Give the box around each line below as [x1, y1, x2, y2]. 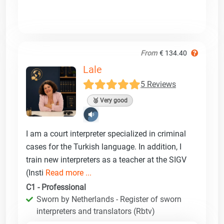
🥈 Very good [92, 96, 127, 104]
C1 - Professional [26, 182, 86, 192]
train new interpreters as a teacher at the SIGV [26, 154, 186, 164]
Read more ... [45, 167, 91, 177]
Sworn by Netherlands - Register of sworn [36, 194, 181, 204]
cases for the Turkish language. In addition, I [26, 141, 181, 151]
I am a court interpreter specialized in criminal [26, 128, 186, 138]
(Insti [26, 167, 45, 177]
